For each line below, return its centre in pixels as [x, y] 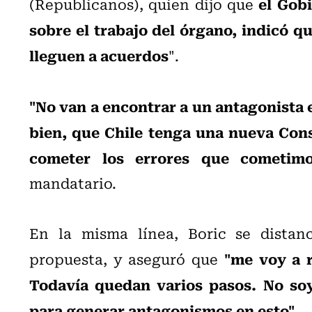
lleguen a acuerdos [99, 55]
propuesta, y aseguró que [127, 258]
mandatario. [73, 182]
